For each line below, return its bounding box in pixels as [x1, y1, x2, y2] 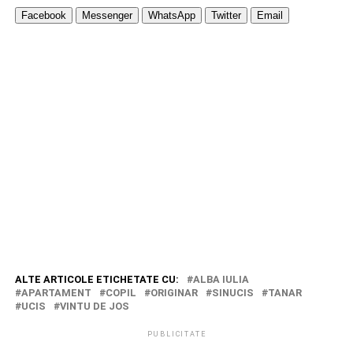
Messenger [81, 9, 132, 21]
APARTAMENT [20, 287, 91, 299]
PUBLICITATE [147, 330, 206, 338]
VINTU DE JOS [59, 300, 129, 312]
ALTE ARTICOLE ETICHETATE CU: [14, 273, 179, 285]
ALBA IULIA [192, 273, 249, 285]
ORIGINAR [150, 287, 198, 299]
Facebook [20, 9, 66, 21]
